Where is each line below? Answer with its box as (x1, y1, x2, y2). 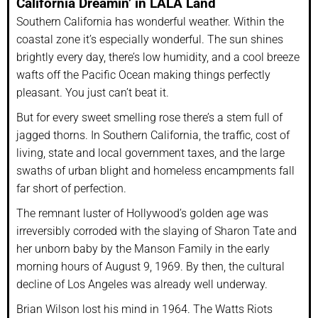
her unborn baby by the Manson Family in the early (16, 241, 270, 256)
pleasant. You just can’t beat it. (16, 85, 169, 99)
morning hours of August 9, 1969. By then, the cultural (16, 259, 285, 273)
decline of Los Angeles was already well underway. (16, 277, 268, 291)
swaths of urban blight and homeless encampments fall (16, 163, 295, 177)
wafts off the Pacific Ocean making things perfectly (16, 67, 270, 82)
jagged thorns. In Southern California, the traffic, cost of (16, 128, 290, 142)
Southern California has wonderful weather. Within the (16, 14, 284, 28)
